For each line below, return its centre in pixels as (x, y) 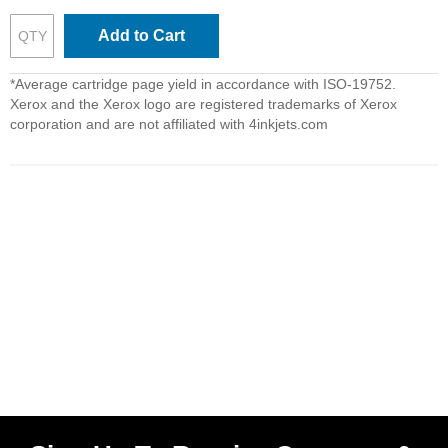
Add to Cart (141, 35)
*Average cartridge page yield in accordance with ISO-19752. (203, 84)
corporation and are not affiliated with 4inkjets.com (169, 124)
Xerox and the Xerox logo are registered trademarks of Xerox (203, 104)
